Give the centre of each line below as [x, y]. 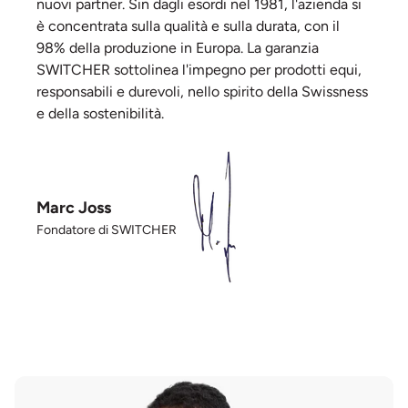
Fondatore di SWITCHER [107, 230]
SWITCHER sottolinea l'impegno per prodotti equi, [199, 70]
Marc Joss [74, 208]
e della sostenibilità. [100, 114]
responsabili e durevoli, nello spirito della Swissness [202, 92]
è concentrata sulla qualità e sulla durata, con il [188, 26]
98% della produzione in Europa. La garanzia [178, 48]
